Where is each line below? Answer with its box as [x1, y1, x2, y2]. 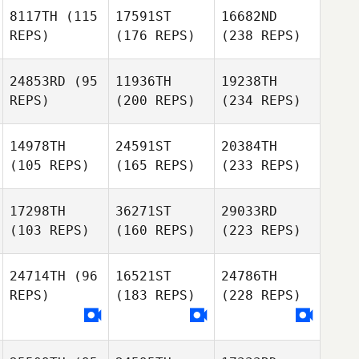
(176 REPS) [115, 28, 196, 43]
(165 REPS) [115, 158, 196, 173]
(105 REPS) [10, 158, 90, 173]
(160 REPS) [115, 223, 196, 238]
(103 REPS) [10, 223, 90, 238]
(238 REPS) [221, 28, 301, 43]
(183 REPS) [115, 288, 196, 303]
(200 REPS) [115, 93, 196, 108]
